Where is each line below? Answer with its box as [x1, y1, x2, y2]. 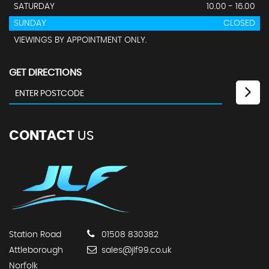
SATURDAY [14, 2, 55, 11]
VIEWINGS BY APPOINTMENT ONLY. [14, 36, 147, 45]
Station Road [9, 230, 61, 239]
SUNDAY [14, 19, 46, 28]
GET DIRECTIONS [9, 68, 82, 78]
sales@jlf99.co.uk [99, 246, 172, 255]
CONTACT [9, 129, 74, 143]
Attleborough [9, 246, 63, 255]
